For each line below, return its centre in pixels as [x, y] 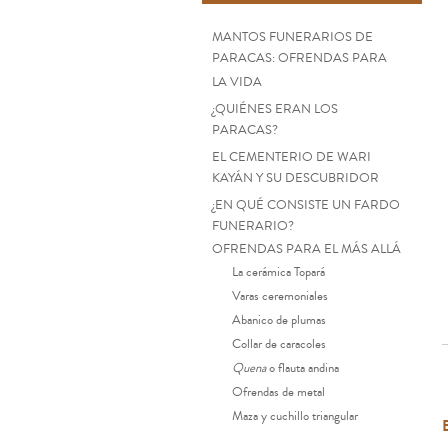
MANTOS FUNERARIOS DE [292, 37]
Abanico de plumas [279, 320]
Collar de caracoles [279, 344]
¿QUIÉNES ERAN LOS [275, 109]
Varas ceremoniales [280, 296]
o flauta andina [302, 368]
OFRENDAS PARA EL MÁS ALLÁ [306, 249]
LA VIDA [237, 84]
